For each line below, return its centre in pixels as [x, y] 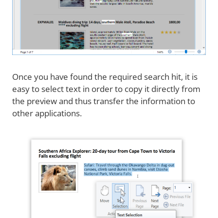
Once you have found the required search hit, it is [105, 76]
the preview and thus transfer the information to [104, 101]
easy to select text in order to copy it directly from [106, 89]
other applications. [47, 113]
